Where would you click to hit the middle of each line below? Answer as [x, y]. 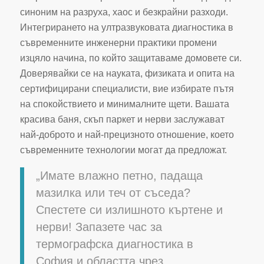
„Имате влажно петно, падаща [119, 176]
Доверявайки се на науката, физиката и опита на [127, 73]
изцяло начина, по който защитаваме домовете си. [131, 58]
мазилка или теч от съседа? [113, 193]
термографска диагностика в [114, 244]
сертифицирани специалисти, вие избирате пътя [127, 88]
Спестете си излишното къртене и [129, 210]
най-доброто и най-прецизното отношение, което [127, 134]
